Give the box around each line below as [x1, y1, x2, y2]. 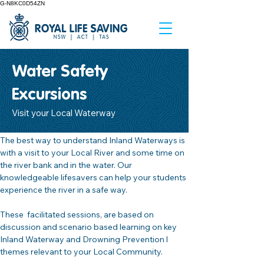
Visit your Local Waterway [12, 107, 115, 118]
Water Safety [12, 64, 108, 80]
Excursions [12, 87, 87, 103]
